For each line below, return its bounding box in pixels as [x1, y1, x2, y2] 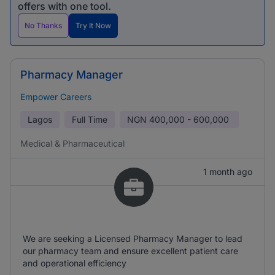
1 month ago [203, 166, 252, 177]
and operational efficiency [23, 258, 126, 268]
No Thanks [25, 21, 62, 30]
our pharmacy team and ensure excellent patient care [23, 246, 238, 256]
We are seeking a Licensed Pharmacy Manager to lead [23, 233, 242, 244]
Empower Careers [20, 91, 91, 102]
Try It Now [76, 21, 111, 30]
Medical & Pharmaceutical [20, 138, 125, 149]
